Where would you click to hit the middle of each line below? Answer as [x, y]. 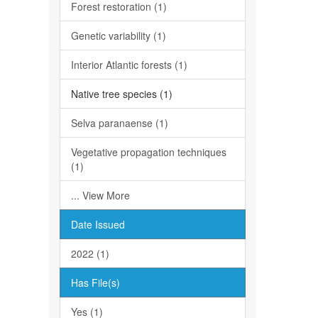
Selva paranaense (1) [119, 123]
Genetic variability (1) [118, 35]
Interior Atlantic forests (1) [129, 65]
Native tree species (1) [121, 94]
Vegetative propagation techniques [148, 152]
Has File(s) [95, 283]
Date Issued [98, 224]
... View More [100, 195]
